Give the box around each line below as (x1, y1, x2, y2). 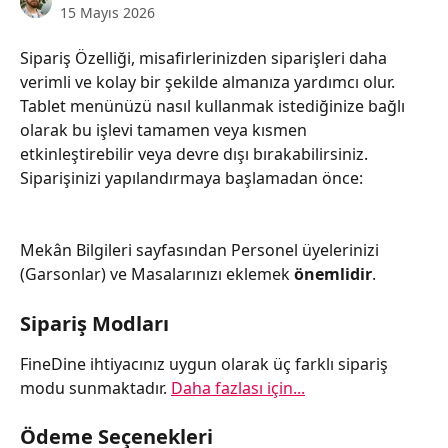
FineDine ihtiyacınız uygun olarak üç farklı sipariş (20, 352, 392, 375)
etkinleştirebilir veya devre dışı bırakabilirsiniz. (20, 143, 372, 165)
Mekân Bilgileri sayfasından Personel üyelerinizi (20, 239, 383, 262)
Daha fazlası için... (171, 376, 305, 399)
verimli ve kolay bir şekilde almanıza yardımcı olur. (20, 71, 399, 93)
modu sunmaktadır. (20, 376, 171, 399)
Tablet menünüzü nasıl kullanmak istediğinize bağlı (20, 95, 409, 117)
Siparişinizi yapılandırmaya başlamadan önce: (20, 167, 363, 189)
